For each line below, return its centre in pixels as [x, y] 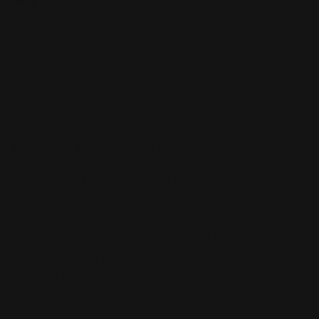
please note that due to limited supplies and [143, 52]
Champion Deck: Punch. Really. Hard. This [135, 199]
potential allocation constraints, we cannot [137, 71]
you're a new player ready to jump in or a [134, 276]
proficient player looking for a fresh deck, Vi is [148, 295]
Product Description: [91, 149]
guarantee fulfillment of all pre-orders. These [146, 90]
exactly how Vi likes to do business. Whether [145, 257]
